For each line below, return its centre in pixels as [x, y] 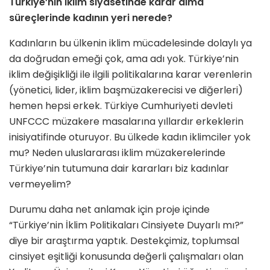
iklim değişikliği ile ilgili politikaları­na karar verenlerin [130, 75]
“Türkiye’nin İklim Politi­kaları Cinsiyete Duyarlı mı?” [126, 225]
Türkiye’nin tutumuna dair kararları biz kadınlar [119, 169]
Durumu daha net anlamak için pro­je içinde [109, 210]
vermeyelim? [40, 184]
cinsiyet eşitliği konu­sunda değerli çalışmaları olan [126, 257]
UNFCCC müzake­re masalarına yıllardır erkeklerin [126, 122]
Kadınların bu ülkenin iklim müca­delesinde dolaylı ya [130, 43]
